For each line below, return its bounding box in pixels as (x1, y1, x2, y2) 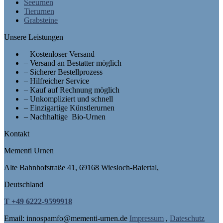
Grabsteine (24, 16, 58, 25)
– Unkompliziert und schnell (24, 95, 113, 104)
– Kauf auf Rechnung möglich (24, 86, 119, 95)
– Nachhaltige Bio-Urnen (24, 112, 106, 121)
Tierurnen (24, 7, 54, 16)
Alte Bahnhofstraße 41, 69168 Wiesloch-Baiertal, (4, 163, 159, 172)
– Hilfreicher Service (24, 77, 89, 86)
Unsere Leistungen (4, 33, 63, 42)
